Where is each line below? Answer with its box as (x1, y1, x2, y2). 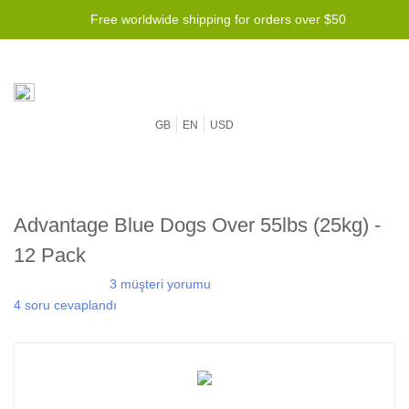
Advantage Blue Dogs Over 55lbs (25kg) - (14, 214, 381, 236)
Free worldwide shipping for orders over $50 (90, 12, 346, 26)
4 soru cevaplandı (14, 298, 117, 312)
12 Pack (14, 244, 86, 267)
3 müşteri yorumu (110, 277, 211, 291)
